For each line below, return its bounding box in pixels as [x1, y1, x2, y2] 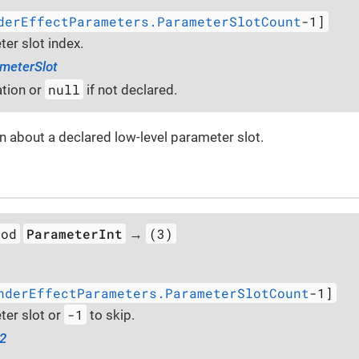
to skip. [87, 306, 135, 323]
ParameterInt [26, 225, 123, 243]
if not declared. [83, 82, 178, 99]
